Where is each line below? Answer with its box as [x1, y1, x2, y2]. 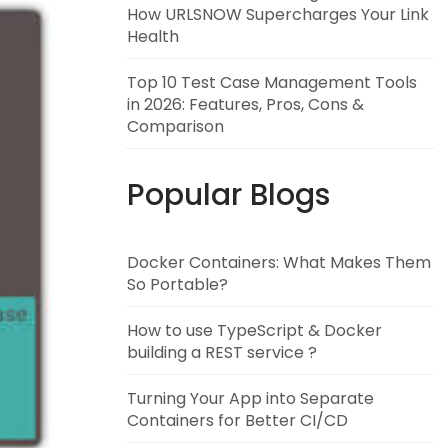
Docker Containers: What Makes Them [127, 251, 431, 274]
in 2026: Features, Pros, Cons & [127, 93, 364, 116]
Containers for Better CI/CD [127, 409, 348, 432]
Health [127, 25, 179, 48]
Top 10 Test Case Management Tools [127, 71, 417, 94]
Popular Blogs [127, 174, 330, 216]
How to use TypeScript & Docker [127, 319, 382, 342]
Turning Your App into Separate [127, 387, 374, 410]
